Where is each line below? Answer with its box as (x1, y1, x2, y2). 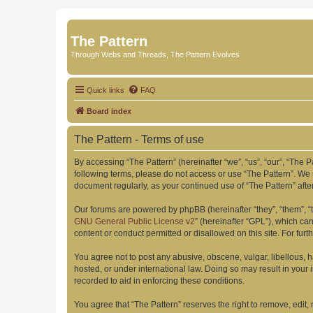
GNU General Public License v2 (74, 216, 195, 226)
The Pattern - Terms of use (74, 133, 204, 145)
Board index (87, 106, 131, 115)
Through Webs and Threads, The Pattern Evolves (71, 50, 240, 59)
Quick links (87, 85, 124, 94)
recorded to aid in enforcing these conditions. (74, 275, 245, 286)
